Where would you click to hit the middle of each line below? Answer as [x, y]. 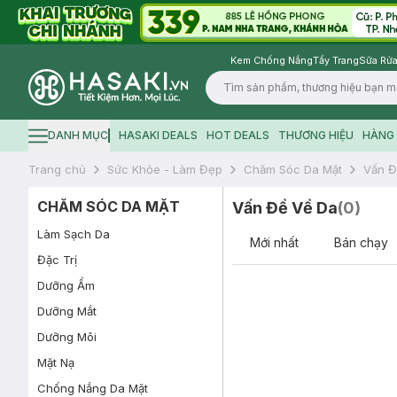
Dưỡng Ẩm [66, 285]
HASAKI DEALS [158, 135]
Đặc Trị [57, 260]
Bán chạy [361, 242]
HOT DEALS [237, 135]
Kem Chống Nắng [272, 60]
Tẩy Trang [336, 60]
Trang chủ [57, 169]
